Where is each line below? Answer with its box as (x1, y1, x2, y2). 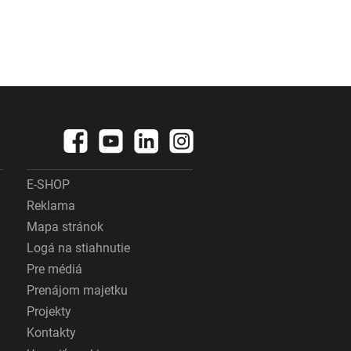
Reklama (26, 198, 75, 213)
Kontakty (26, 325, 76, 340)
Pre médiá (26, 262, 82, 277)
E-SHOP (26, 177, 70, 192)
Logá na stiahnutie (26, 241, 130, 255)
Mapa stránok (26, 219, 103, 234)
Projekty (26, 304, 71, 319)
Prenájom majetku (26, 283, 128, 298)
